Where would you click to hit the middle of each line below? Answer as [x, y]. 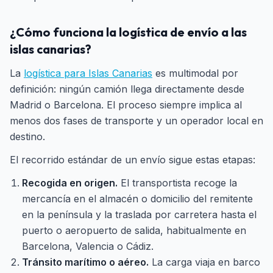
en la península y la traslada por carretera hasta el [139, 214]
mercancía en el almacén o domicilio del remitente [137, 199]
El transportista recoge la [177, 183]
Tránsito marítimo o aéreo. [85, 262]
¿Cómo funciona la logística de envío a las [128, 32]
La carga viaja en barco [204, 262]
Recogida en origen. [70, 183]
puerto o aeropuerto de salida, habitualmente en [134, 230]
